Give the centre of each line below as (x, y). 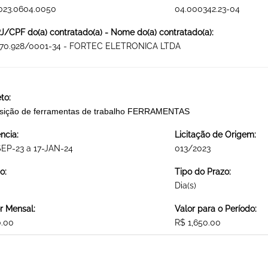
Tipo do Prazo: (202, 172)
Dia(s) (185, 186)
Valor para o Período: (215, 209)
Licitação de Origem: (215, 135)
